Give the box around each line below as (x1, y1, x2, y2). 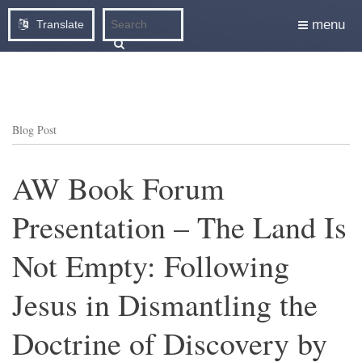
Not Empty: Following (12, 245, 289, 286)
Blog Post (12, 122, 57, 137)
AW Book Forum (12, 167, 225, 208)
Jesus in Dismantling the (12, 284, 318, 325)
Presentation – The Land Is (12, 206, 347, 247)
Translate (36, 18, 84, 31)
